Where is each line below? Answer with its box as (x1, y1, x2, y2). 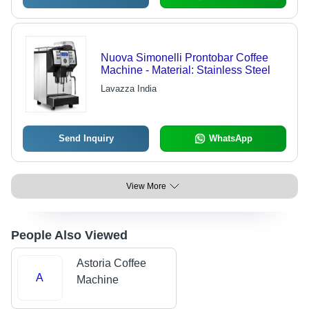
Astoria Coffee (76, 257, 146, 270)
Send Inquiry (58, 133, 114, 144)
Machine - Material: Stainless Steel (100, 64, 270, 77)
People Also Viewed (11, 228, 128, 243)
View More (126, 181, 166, 192)
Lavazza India (100, 83, 157, 94)
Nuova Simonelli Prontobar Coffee (100, 52, 268, 64)
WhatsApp (208, 133, 252, 144)
